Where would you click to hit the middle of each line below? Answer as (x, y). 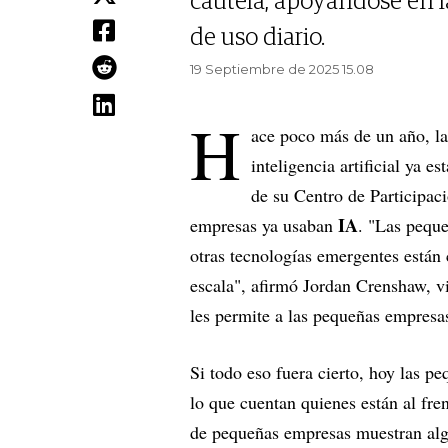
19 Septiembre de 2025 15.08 (282, 69)
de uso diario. (257, 38)
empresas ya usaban (264, 225)
